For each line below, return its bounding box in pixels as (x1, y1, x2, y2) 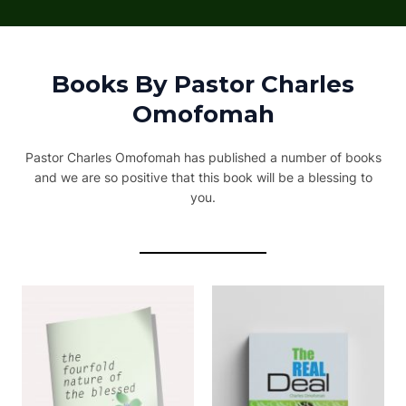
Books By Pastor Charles (52, 70, 354, 100)
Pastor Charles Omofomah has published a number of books (24, 150, 382, 166)
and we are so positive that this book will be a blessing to (34, 169, 372, 186)
